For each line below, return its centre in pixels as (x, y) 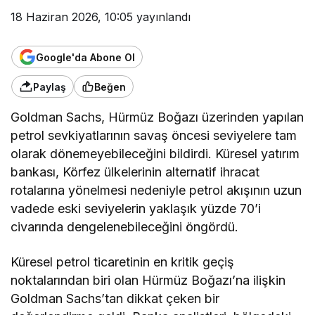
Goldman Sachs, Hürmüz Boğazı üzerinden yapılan (157, 117)
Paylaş (50, 86)
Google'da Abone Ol (85, 57)
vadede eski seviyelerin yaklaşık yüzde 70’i (136, 208)
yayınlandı (162, 17)
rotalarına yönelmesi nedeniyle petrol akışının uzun (156, 190)
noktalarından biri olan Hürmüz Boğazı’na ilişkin (148, 280)
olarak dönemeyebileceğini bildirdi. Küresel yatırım (155, 154)
